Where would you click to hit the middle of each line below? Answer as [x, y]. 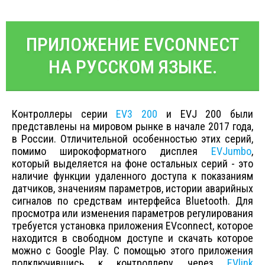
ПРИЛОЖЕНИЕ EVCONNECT [132, 44]
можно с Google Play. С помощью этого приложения [132, 251]
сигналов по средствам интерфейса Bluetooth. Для [132, 201]
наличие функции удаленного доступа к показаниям [132, 176]
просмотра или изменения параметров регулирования [132, 213]
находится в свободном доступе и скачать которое [132, 238]
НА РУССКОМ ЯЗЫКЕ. [132, 67]
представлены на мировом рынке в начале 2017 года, [132, 126]
